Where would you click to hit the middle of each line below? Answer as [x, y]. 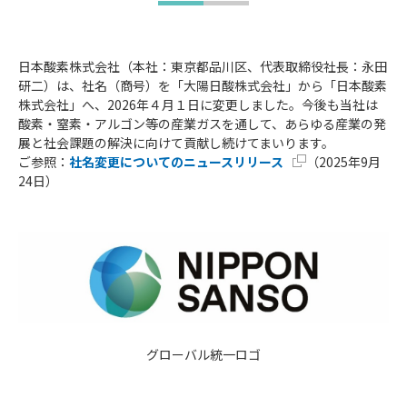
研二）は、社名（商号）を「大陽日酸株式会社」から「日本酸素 [203, 85]
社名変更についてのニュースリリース [176, 161]
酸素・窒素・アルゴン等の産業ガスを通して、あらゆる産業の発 [202, 123]
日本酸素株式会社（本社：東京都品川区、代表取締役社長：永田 [203, 66]
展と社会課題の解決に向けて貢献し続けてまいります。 [176, 142]
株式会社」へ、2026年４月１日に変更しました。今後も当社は [198, 104]
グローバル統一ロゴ [203, 355]
